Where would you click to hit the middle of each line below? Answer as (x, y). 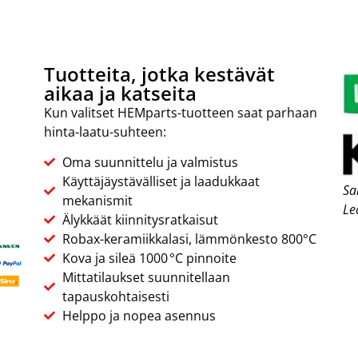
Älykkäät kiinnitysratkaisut (140, 220)
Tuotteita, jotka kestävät (160, 74)
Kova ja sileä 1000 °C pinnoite (149, 259)
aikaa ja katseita (121, 93)
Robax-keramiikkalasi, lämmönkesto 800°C (189, 239)
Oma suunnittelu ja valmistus (150, 163)
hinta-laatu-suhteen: (105, 132)
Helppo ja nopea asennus (139, 316)
